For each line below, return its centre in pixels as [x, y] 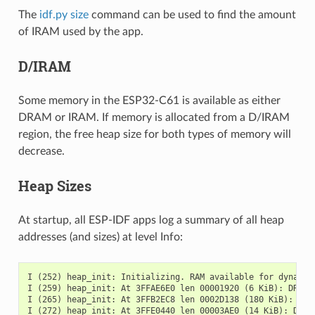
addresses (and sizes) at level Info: [100, 237]
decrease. [41, 151]
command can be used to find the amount [192, 14]
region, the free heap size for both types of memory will [154, 134]
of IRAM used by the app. [81, 31]
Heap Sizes [54, 185]
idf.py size [64, 14]
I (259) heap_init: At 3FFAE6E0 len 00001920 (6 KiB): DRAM [167, 288]
